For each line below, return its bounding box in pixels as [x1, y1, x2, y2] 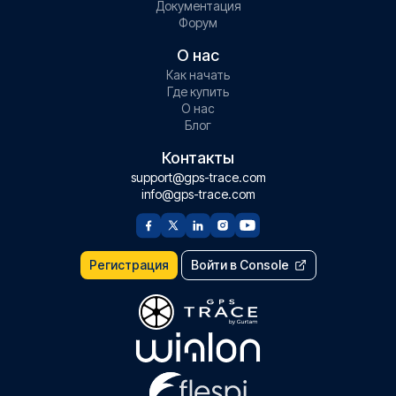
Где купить [167, 84, 229, 99]
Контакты [162, 148, 234, 167]
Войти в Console [190, 257, 289, 272]
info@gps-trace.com [141, 187, 255, 202]
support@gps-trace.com [130, 170, 266, 185]
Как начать [166, 67, 230, 82]
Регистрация [88, 257, 169, 272]
